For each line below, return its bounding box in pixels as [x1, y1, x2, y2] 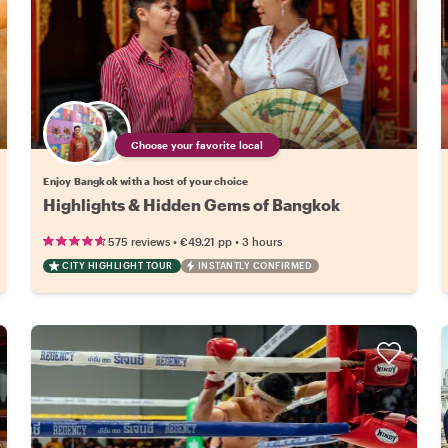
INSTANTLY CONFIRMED [197, 259, 312, 271]
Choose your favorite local [131, 138, 264, 151]
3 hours [242, 234, 283, 248]
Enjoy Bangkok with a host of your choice [43, 174, 249, 187]
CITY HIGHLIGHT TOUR [62, 259, 173, 271]
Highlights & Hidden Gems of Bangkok [43, 194, 341, 214]
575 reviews [108, 234, 171, 248]
